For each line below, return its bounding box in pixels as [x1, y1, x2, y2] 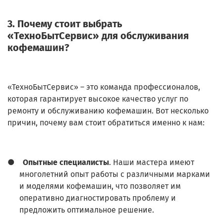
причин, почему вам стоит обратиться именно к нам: [7, 118, 205, 128]
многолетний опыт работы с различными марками [19, 169, 210, 179]
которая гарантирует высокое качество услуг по [7, 94, 188, 104]
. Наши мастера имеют [109, 158, 194, 167]
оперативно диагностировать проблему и [19, 193, 176, 203]
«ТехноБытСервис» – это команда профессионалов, [7, 82, 200, 92]
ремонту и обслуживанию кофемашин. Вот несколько [7, 106, 209, 116]
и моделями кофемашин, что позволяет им [19, 181, 181, 191]
